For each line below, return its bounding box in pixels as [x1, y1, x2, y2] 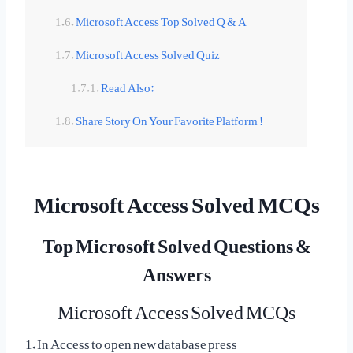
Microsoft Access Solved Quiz [76, 35, 220, 66]
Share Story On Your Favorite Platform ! [76, 102, 263, 132]
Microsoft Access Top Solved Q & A [76, 2, 247, 33]
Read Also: [101, 69, 154, 99]
